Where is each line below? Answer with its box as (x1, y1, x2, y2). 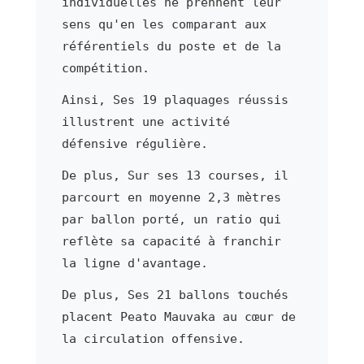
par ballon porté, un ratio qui (61, 211, 281, 227)
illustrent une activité (61, 114, 230, 129)
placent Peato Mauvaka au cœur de (61, 309, 296, 324)
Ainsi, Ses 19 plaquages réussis (61, 92, 288, 107)
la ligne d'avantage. (61, 255, 208, 271)
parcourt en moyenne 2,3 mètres (61, 189, 281, 205)
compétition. (61, 60, 149, 76)
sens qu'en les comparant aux (61, 16, 266, 32)
